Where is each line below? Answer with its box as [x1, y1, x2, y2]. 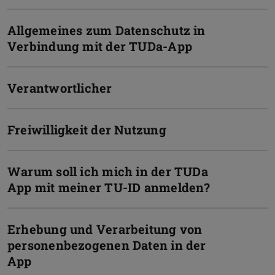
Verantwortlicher [7, 79, 112, 96]
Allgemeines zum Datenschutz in [7, 21, 206, 38]
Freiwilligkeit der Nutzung [7, 121, 166, 137]
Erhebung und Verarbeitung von [7, 220, 203, 237]
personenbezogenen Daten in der [7, 236, 206, 253]
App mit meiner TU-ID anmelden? [7, 179, 211, 195]
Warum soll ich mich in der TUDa [7, 163, 208, 179]
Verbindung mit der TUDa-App [7, 37, 192, 54]
